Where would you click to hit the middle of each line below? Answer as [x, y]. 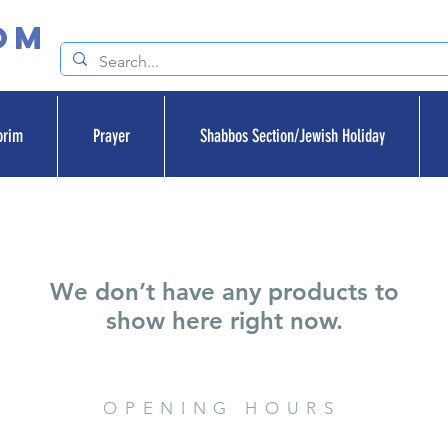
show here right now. [224, 320]
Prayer [111, 135]
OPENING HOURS [222, 407]
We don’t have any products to [224, 291]
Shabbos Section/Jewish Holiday [292, 135]
